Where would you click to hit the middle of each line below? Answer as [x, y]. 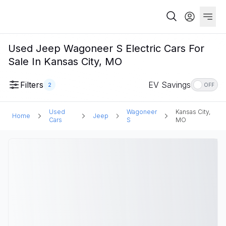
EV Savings [169, 85]
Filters [32, 85]
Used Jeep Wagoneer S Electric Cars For [106, 48]
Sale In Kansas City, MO [65, 62]
